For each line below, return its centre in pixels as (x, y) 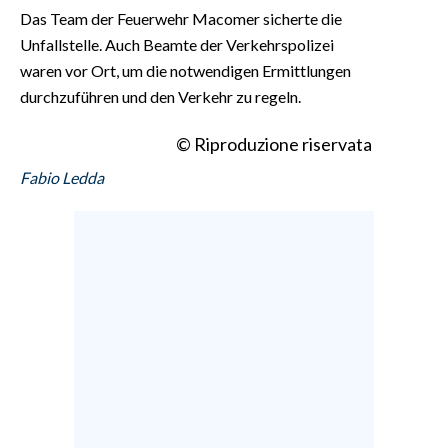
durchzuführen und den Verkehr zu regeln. (160, 96)
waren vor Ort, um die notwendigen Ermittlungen (185, 70)
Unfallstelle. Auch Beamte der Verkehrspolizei (177, 44)
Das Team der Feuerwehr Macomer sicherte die (181, 18)
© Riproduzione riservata (274, 143)
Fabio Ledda (62, 177)
